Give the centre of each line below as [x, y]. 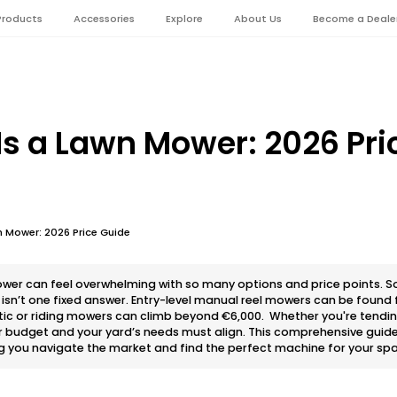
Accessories [104, 18]
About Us [257, 18]
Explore [184, 18]
